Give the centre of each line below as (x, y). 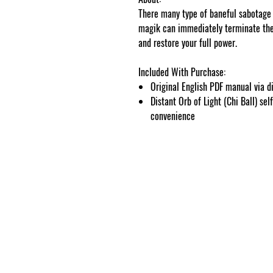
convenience (173, 116)
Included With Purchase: (182, 72)
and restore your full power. (189, 43)
